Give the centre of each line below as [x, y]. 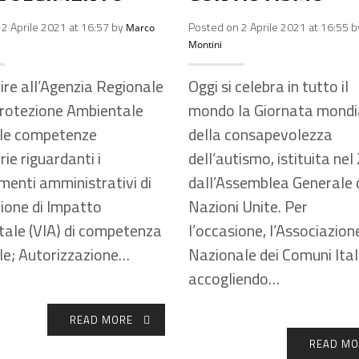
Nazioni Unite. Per [248, 206]
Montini [205, 44]
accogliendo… [234, 278]
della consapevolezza [260, 134]
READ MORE [101, 319]
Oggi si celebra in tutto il [268, 86]
